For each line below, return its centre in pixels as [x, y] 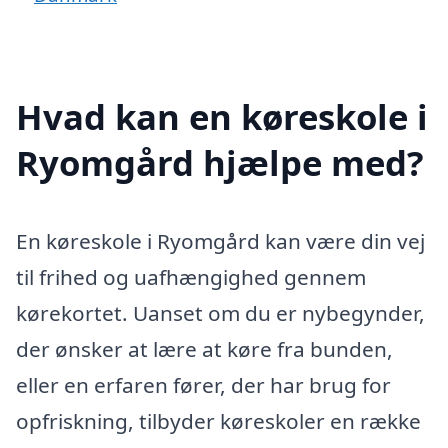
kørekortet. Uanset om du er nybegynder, [220, 312]
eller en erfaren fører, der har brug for [203, 384]
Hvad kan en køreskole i [222, 116]
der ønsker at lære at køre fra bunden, [204, 348]
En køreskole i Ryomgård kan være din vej [220, 240]
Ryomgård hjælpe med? [220, 162]
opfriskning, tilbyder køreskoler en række [218, 420]
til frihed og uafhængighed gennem [191, 276]
